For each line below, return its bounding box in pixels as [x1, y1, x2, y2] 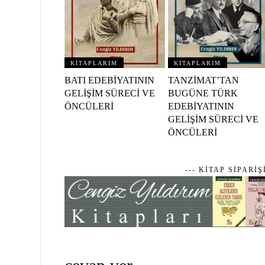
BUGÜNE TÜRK [168, 88, 238, 99]
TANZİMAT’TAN [168, 75, 240, 86]
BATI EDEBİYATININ [64, 75, 154, 86]
